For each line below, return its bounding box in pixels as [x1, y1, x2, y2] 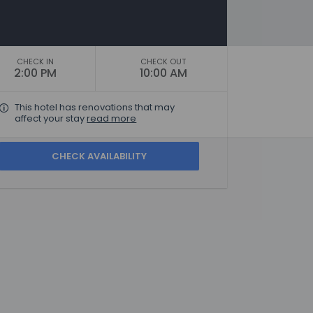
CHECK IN [16, 56, 54, 67]
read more [87, 112, 137, 125]
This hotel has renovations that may [15, 101, 175, 114]
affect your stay [15, 112, 87, 125]
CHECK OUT [140, 56, 187, 67]
